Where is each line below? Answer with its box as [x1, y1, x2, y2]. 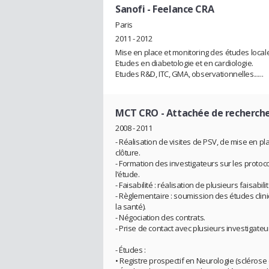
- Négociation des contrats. [115, 212, 205, 223]
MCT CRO [115, 106, 159, 119]
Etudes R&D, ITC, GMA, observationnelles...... [115, 68, 264, 79]
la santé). [115, 201, 146, 213]
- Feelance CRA [145, 2, 214, 16]
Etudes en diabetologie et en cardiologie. [115, 57, 253, 68]
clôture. [115, 147, 141, 159]
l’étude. [115, 169, 140, 180]
